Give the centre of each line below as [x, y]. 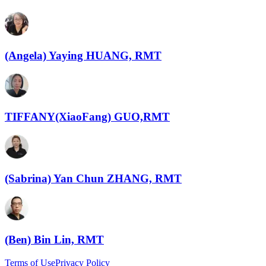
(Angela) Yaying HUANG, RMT [83, 55]
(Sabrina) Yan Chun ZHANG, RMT [93, 178]
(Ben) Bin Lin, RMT [54, 240]
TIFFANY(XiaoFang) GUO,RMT [87, 117]
